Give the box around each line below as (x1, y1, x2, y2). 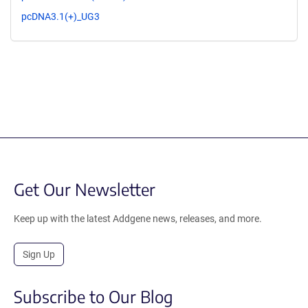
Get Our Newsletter (14, 178, 155, 199)
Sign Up (23, 248, 55, 260)
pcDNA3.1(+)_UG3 (21, 10, 100, 22)
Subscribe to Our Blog (14, 285, 173, 307)
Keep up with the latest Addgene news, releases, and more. (14, 212, 262, 224)
